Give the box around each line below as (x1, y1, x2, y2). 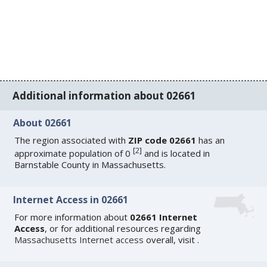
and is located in (142, 147, 210, 160)
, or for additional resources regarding (45, 222, 201, 234)
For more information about (14, 210, 131, 223)
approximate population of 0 (14, 147, 133, 160)
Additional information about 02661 (13, 88, 197, 103)
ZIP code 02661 (128, 134, 197, 147)
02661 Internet (130, 210, 198, 223)
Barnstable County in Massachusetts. (14, 159, 166, 171)
